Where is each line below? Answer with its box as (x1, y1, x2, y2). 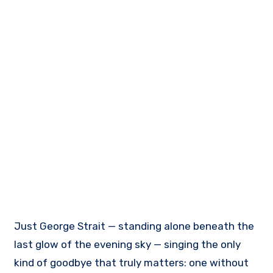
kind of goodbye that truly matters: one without (14, 256, 249, 269)
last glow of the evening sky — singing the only (14, 238, 241, 250)
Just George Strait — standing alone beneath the (14, 219, 255, 232)
